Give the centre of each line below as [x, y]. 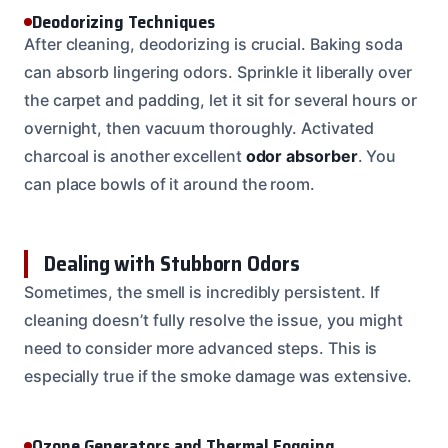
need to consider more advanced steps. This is [201, 347]
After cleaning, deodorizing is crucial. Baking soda [213, 43]
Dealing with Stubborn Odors [172, 263]
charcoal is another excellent [135, 155]
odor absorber [301, 155]
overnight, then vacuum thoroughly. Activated [199, 127]
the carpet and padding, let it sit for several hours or [220, 99]
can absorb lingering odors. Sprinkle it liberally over [218, 71]
